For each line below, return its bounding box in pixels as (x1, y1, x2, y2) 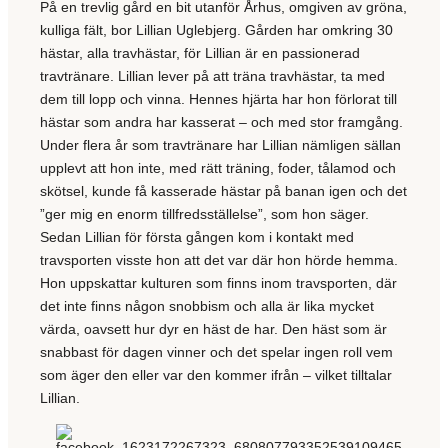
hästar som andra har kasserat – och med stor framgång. (40, 113, 403, 130)
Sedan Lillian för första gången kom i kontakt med (40, 228, 354, 245)
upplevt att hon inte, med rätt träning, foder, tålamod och (40, 159, 396, 176)
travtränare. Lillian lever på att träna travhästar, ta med (40, 67, 385, 84)
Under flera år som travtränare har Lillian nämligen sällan (40, 136, 401, 153)
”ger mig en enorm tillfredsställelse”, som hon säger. (40, 205, 369, 222)
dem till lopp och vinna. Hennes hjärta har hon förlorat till (40, 90, 397, 107)
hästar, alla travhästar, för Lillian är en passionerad (40, 44, 360, 61)
